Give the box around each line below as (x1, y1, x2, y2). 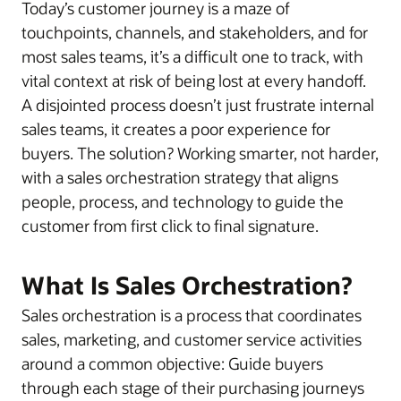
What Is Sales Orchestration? (21, 269, 352, 301)
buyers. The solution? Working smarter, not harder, (21, 141, 379, 164)
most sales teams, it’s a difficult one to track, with (21, 45, 363, 67)
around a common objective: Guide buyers (21, 352, 323, 374)
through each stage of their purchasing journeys (21, 376, 364, 398)
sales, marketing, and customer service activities (21, 328, 362, 350)
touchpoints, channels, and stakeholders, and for (21, 21, 368, 43)
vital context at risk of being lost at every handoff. (21, 69, 366, 91)
